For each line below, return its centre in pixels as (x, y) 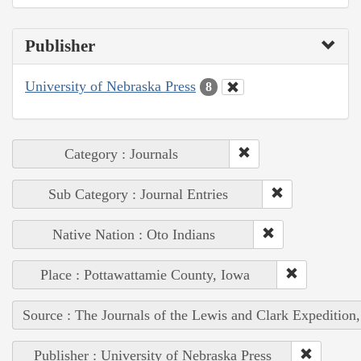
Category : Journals (121, 154)
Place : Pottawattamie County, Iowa (145, 275)
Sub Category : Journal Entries (138, 195)
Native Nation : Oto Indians (133, 235)
